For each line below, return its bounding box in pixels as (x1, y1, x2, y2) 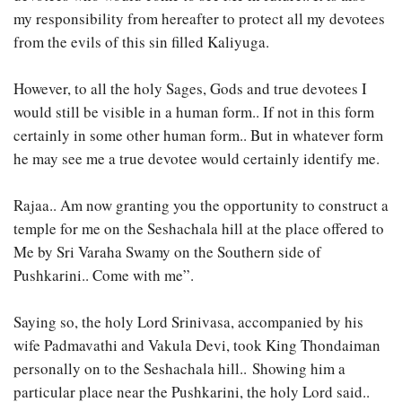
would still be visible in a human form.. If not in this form (13, 100, 374, 122)
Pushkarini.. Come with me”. (13, 264, 194, 285)
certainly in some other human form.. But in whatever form (13, 124, 383, 145)
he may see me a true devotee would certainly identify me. (13, 147, 380, 169)
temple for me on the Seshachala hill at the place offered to (13, 217, 384, 239)
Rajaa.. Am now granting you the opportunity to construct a (13, 194, 389, 215)
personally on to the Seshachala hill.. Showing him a (13, 357, 345, 379)
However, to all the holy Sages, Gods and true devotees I (13, 77, 367, 99)
